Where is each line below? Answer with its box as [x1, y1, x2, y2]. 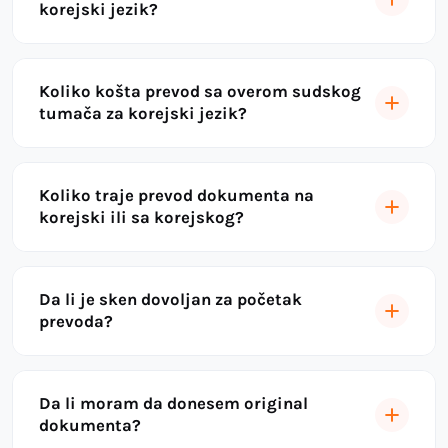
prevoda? [39, 311, 113, 331]
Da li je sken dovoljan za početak [39, 289, 302, 309]
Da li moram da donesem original [39, 393, 308, 413]
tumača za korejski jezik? [39, 103, 247, 123]
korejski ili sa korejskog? [39, 207, 244, 227]
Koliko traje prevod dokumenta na [39, 185, 314, 205]
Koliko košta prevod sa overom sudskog [39, 81, 361, 101]
